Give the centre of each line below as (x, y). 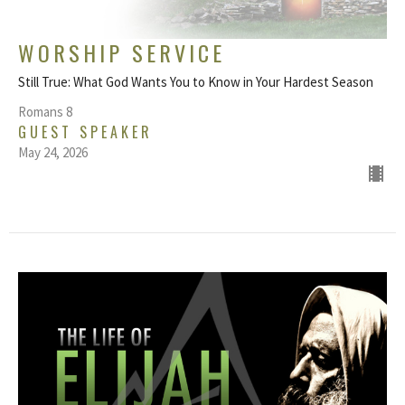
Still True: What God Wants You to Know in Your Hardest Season (196, 81)
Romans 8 (45, 111)
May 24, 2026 (53, 152)
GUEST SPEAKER (85, 132)
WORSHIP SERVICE (122, 52)
